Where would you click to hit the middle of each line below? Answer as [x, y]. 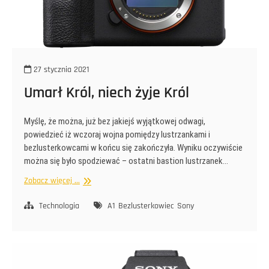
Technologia [59, 206]
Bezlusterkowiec [146, 206]
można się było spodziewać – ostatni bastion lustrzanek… [126, 161]
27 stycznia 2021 [60, 70]
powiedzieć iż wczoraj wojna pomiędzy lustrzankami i [117, 135]
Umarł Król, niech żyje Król [107, 93]
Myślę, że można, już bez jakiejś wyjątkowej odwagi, [115, 122]
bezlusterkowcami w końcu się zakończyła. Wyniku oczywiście [133, 148]
